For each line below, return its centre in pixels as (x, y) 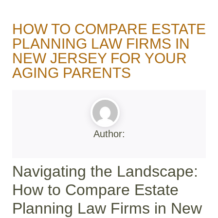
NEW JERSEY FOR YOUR (100, 58)
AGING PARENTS (72, 73)
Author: (109, 134)
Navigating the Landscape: (105, 171)
